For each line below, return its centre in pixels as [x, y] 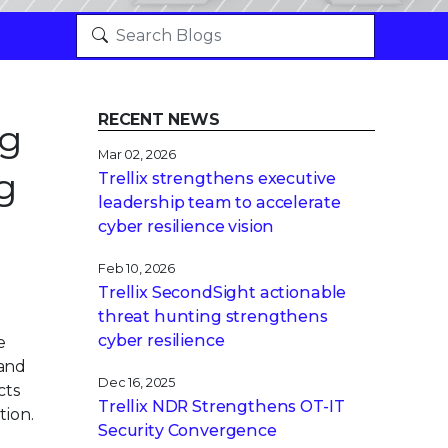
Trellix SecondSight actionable [222, 292]
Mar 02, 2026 [137, 154]
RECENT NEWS [159, 119]
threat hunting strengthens [213, 316]
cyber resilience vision [186, 226]
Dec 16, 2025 [137, 382]
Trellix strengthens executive [217, 178]
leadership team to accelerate [219, 202]
